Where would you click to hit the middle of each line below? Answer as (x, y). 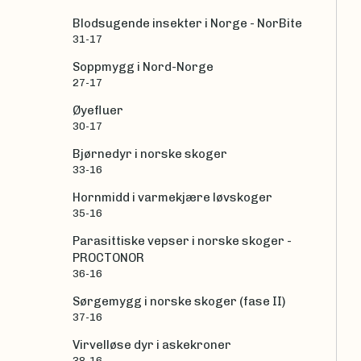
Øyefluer (98, 111)
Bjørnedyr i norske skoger (150, 154)
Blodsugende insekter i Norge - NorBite (187, 24)
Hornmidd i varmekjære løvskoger (172, 198)
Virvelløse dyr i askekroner (152, 345)
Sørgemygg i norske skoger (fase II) (179, 302)
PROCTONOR (108, 258)
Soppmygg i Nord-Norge (143, 67)
